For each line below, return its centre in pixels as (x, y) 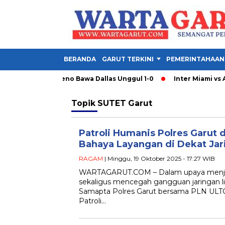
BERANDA (80, 59)
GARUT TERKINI (128, 59)
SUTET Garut (125, 103)
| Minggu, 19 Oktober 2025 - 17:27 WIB (159, 158)
